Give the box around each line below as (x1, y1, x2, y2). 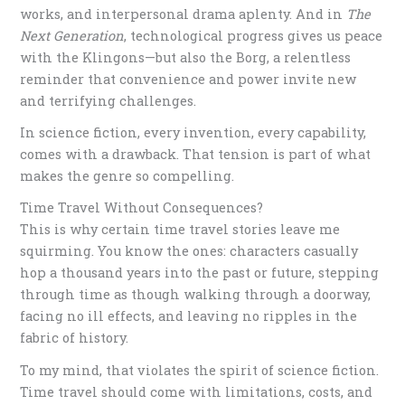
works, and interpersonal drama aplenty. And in (20, 5, 347, 23)
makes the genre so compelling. (20, 167, 235, 185)
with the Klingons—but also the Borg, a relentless (20, 48, 352, 66)
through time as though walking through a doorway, (20, 286, 372, 304)
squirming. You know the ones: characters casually (20, 242, 359, 260)
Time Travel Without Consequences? (20, 199, 264, 217)
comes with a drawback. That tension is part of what (20, 146, 372, 164)
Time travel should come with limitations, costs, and (20, 382, 373, 400)
